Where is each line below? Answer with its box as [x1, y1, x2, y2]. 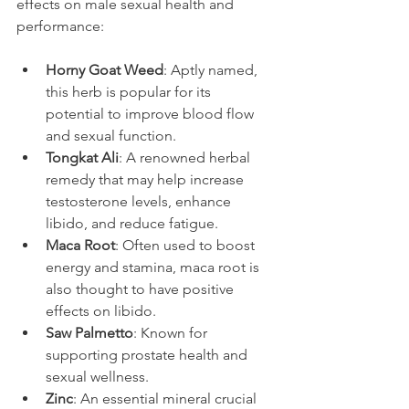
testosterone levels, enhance [46, 193, 235, 211]
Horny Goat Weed [46, 61, 163, 79]
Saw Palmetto [46, 324, 133, 342]
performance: [16, 17, 104, 36]
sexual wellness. [46, 368, 149, 386]
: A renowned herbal [119, 149, 254, 167]
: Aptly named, [163, 61, 261, 79]
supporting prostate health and [46, 346, 251, 364]
